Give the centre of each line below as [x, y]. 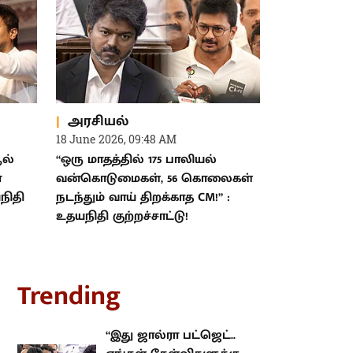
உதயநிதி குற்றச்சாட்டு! [122, 217]
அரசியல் [98, 121]
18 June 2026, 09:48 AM [116, 139]
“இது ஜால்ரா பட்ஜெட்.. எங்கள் [155, 336]
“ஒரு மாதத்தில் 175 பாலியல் [136, 160]
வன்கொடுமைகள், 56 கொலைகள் [154, 179]
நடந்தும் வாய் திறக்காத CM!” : [143, 198]
